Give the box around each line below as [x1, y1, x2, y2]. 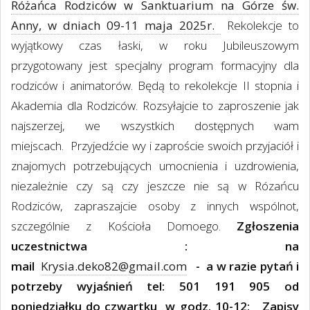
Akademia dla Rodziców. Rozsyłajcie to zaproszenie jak [11, 98, 299, 114]
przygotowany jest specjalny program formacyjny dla [11, 57, 299, 74]
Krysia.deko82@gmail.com [40, 258, 187, 275]
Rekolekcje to [227, 17, 299, 34]
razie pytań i [226, 258, 300, 275]
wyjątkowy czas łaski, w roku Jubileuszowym [11, 37, 299, 54]
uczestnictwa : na [11, 238, 299, 255]
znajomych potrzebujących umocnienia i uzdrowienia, [11, 158, 299, 174]
